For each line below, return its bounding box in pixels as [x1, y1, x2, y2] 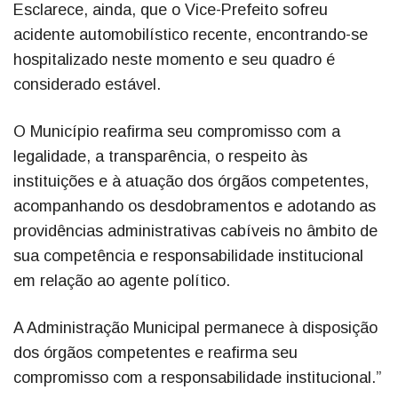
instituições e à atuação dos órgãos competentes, [13, 171, 369, 190]
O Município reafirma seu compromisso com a [13, 122, 340, 140]
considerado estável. [13, 75, 161, 93]
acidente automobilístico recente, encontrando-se [13, 25, 368, 44]
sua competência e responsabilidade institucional [13, 246, 363, 265]
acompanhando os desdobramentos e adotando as [13, 196, 376, 215]
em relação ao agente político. [13, 271, 230, 290]
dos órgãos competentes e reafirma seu [13, 343, 298, 362]
